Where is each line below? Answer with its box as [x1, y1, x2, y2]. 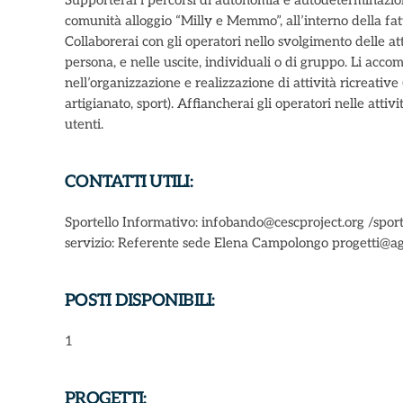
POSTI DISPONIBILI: [65, 291, 215, 311]
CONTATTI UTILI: [65, 172, 193, 193]
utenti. [65, 116, 103, 132]
